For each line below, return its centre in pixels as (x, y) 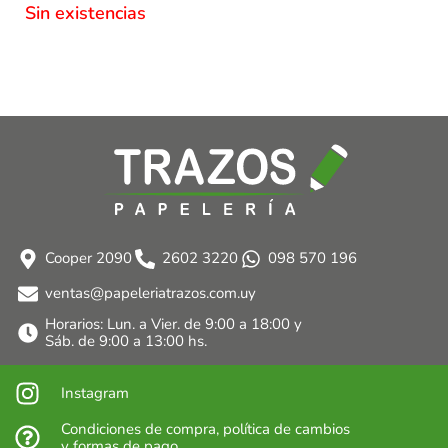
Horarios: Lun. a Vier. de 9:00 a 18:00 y (173, 324)
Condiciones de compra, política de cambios (206, 428)
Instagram (95, 392)
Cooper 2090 (88, 258)
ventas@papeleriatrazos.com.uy (150, 293)
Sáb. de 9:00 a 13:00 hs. (126, 341)
